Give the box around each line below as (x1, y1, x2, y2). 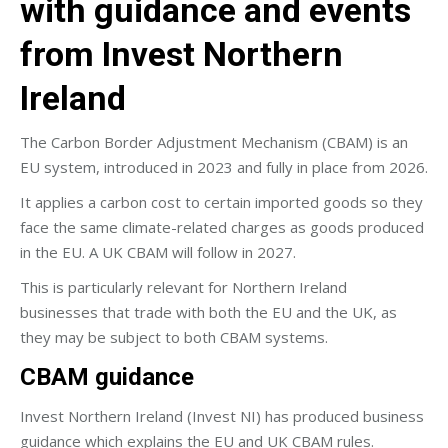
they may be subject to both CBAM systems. (20, 326, 328, 347)
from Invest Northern (20, 33, 343, 74)
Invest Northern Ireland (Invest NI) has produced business (20, 405, 424, 426)
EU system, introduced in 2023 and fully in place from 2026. (20, 156, 428, 177)
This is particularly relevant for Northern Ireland (20, 276, 347, 297)
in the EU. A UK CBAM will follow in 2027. (20, 241, 296, 262)
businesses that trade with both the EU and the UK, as (20, 301, 397, 322)
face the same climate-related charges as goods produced (20, 216, 424, 237)
